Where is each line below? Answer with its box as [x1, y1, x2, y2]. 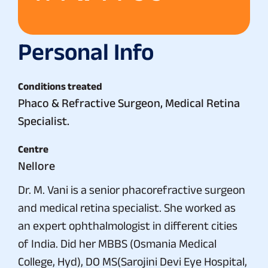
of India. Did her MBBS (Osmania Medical [18, 236, 217, 250]
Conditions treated [18, 80, 102, 92]
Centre [18, 143, 48, 154]
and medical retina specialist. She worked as [18, 200, 236, 214]
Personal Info [18, 38, 154, 65]
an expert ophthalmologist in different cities [18, 218, 237, 232]
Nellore [18, 159, 55, 172]
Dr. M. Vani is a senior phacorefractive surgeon [18, 182, 245, 196]
